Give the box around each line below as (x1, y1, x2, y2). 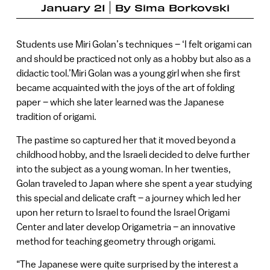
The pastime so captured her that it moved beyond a (16, 134, 236, 145)
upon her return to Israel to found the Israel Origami (16, 206, 230, 218)
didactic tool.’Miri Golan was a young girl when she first (16, 67, 240, 79)
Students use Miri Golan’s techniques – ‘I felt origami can (16, 39, 252, 50)
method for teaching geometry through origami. (16, 235, 216, 246)
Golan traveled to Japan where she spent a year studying (16, 177, 252, 189)
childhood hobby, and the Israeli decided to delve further (16, 148, 250, 160)
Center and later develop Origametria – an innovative (16, 221, 236, 232)
